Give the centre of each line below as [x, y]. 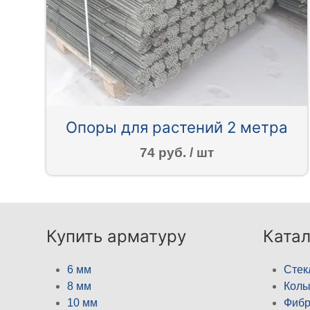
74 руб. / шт [176, 153]
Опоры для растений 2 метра [176, 127]
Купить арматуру [117, 236]
